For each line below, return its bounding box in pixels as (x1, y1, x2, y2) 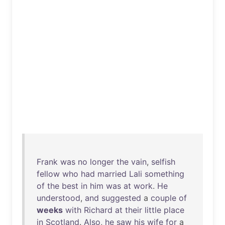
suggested (101, 193, 141, 203)
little (145, 205, 161, 215)
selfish (151, 157, 175, 167)
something (145, 169, 184, 179)
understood (37, 193, 80, 203)
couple (151, 193, 176, 203)
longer (90, 157, 114, 167)
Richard (84, 205, 113, 215)
